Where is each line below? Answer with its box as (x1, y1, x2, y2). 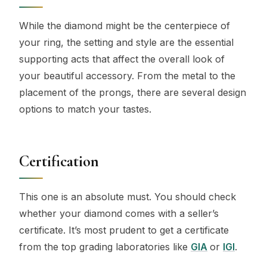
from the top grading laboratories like (19, 240, 191, 253)
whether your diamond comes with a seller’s (19, 207, 219, 219)
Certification (19, 151, 99, 171)
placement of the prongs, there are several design (19, 86, 246, 98)
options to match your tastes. (19, 103, 151, 115)
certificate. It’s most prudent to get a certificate (19, 223, 229, 236)
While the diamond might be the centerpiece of (19, 19, 230, 32)
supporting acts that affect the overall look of (19, 52, 225, 65)
